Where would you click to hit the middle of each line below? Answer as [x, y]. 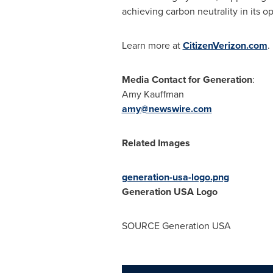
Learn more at [152, 45]
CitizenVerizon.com [225, 45]
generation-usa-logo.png [175, 177]
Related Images [156, 143]
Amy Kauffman [153, 94]
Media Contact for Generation [187, 80]
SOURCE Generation [167, 226]
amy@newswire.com [167, 109]
